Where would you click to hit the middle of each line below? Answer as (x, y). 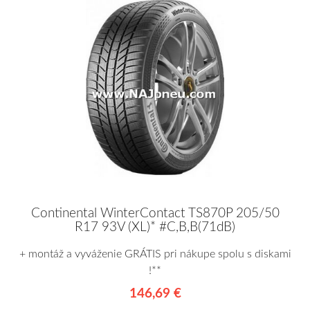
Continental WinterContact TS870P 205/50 (155, 213)
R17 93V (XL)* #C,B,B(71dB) (155, 227)
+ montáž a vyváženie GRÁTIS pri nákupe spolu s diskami (155, 254)
